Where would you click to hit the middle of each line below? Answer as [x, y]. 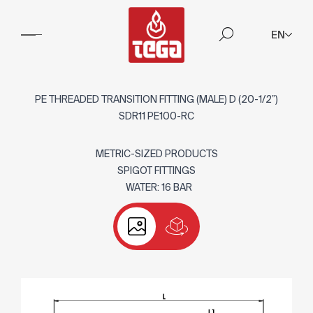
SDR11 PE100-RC [156, 116]
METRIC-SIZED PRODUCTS [156, 154]
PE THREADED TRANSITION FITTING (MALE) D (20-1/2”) [156, 99]
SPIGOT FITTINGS [156, 170]
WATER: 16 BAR [156, 187]
